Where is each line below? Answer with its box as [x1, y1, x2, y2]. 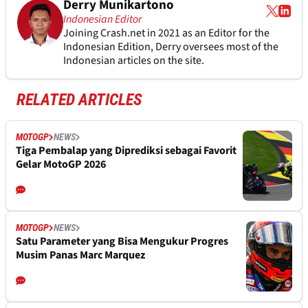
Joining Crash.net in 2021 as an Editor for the [63, 25, 269, 41]
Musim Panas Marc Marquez [16, 247, 145, 263]
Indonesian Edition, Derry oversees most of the [63, 38, 278, 54]
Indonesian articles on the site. [63, 52, 204, 68]
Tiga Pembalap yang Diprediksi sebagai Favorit [16, 142, 236, 158]
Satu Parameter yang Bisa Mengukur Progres [16, 233, 228, 249]
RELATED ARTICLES [16, 89, 142, 109]
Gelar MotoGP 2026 [16, 156, 106, 172]
